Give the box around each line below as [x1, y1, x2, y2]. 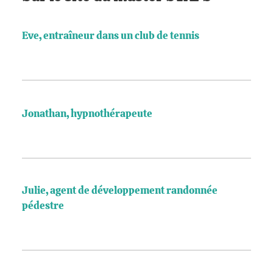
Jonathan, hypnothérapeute [22, 108, 152, 119]
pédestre [22, 200, 64, 211]
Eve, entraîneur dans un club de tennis [22, 30, 199, 41]
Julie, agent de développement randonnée [22, 185, 218, 196]
